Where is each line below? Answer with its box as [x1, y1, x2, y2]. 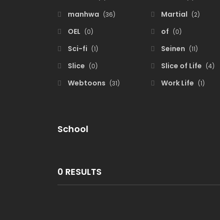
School [57, 123, 88, 135]
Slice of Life [160, 61, 203, 71]
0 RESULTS [57, 165, 102, 178]
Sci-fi [66, 44, 89, 54]
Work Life [160, 78, 195, 88]
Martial [160, 9, 189, 19]
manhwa [66, 9, 101, 19]
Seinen [160, 44, 187, 54]
